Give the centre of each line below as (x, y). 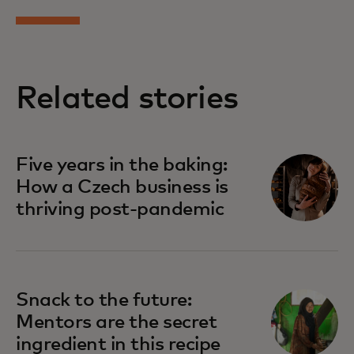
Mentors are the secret (117, 322)
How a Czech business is (122, 187)
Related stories (127, 98)
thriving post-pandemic (120, 209)
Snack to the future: (104, 300)
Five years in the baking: (122, 165)
